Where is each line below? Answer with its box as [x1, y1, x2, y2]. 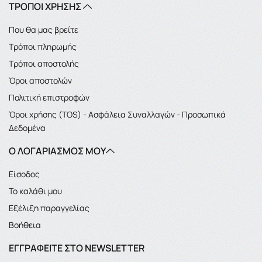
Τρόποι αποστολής [9, 57, 79, 69]
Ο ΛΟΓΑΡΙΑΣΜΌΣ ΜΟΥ [9, 144, 106, 157]
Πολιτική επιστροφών [9, 91, 89, 103]
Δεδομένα [9, 122, 46, 133]
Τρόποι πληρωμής [9, 40, 77, 52]
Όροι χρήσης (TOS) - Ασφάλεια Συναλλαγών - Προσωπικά [9, 108, 226, 120]
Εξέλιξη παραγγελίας [9, 202, 89, 213]
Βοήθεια [9, 219, 41, 230]
